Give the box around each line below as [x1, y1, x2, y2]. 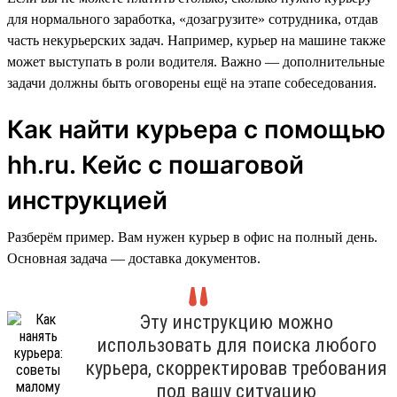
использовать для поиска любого [96, 333, 377, 356]
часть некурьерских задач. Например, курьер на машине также [7, 32, 385, 48]
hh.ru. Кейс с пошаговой [7, 149, 304, 180]
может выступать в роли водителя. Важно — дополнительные [7, 53, 385, 69]
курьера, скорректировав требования [85, 356, 387, 379]
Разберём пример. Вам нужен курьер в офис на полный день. [7, 229, 378, 245]
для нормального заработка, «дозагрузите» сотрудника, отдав [7, 11, 378, 27]
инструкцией [7, 184, 167, 215]
